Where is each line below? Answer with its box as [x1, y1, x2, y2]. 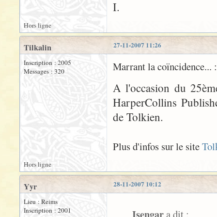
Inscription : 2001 [24, 206, 71, 215]
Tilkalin [24, 42, 51, 53]
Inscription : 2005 [24, 58, 71, 67]
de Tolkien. [113, 109, 163, 124]
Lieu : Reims [24, 197, 58, 206]
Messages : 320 [24, 67, 64, 76]
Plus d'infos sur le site [113, 139, 202, 153]
